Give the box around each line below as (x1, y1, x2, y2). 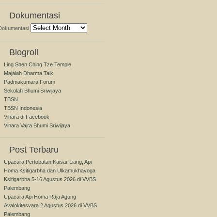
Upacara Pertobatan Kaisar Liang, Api (4, 159, 92, 165)
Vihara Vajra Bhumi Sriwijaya (4, 123, 70, 128)
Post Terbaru (9, 145, 59, 155)
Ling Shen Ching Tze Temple (4, 62, 71, 67)
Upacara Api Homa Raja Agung (4, 194, 76, 200)
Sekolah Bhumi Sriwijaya (4, 88, 61, 93)
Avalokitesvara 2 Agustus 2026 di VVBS (4, 202, 97, 208)
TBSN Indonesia (4, 105, 42, 111)
